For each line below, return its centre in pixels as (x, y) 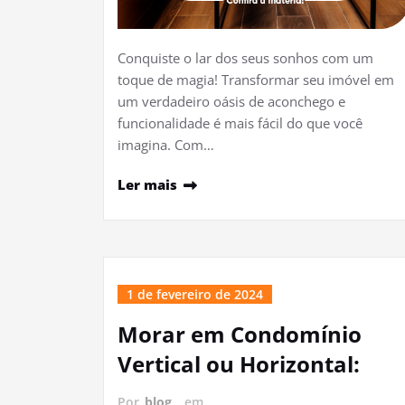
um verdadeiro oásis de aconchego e (231, 101)
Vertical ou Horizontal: (239, 364)
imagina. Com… (166, 145)
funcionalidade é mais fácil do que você (240, 123)
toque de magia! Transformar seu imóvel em (256, 80)
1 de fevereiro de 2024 (195, 294)
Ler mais (147, 184)
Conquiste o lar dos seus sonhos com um (245, 58)
